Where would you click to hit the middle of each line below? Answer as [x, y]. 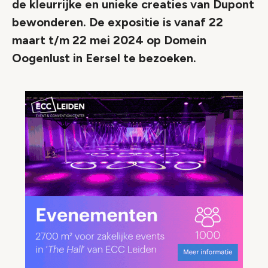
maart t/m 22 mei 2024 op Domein [109, 40]
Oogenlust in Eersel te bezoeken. [104, 58]
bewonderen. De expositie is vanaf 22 [118, 22]
